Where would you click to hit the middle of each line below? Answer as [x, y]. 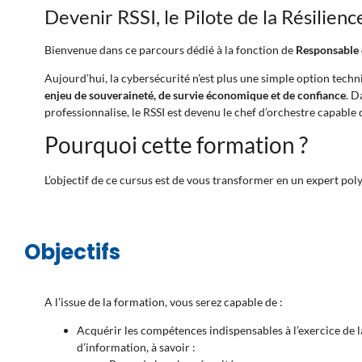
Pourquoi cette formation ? [176, 145]
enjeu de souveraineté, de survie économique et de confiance [195, 95]
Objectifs [72, 253]
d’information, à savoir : [136, 347]
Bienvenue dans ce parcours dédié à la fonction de [170, 50]
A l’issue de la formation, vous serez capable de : [164, 302]
